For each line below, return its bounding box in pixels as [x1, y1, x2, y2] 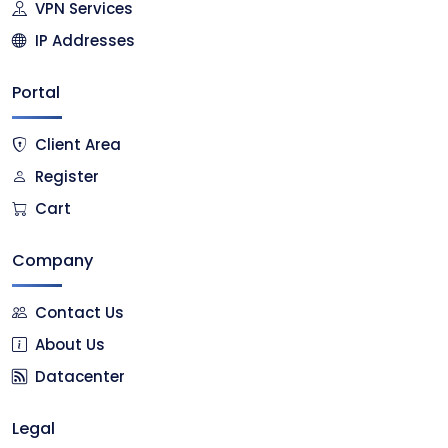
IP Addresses [35, 30, 135, 52]
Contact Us [35, 302, 124, 324]
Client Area [35, 134, 121, 156]
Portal [12, 81, 60, 105]
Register [35, 166, 99, 188]
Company [12, 249, 93, 273]
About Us [35, 334, 105, 356]
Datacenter [35, 366, 125, 388]
